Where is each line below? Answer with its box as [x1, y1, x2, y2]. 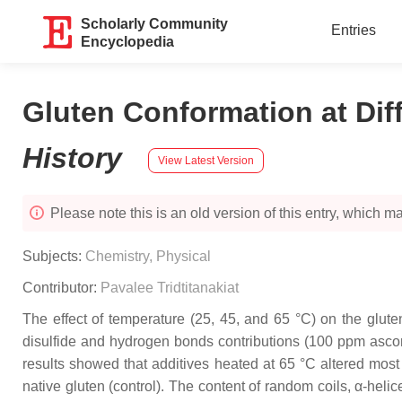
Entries [330, 22, 376, 38]
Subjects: [22, 249, 85, 264]
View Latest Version [158, 153, 254, 167]
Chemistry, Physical [85, 249, 211, 264]
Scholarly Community [81, 16, 229, 31]
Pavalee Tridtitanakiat [100, 280, 239, 295]
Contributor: [22, 280, 100, 295]
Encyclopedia [81, 34, 175, 49]
